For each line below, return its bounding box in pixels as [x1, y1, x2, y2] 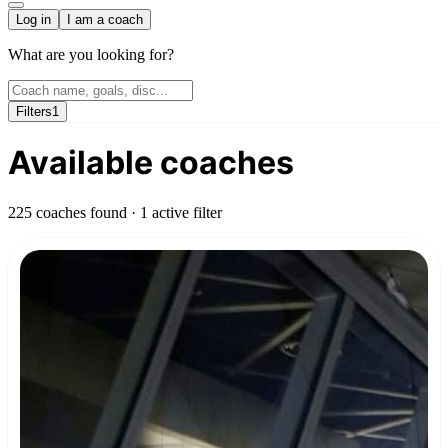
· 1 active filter [131, 203, 222, 221]
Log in [16, 12, 51, 27]
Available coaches [8, 143, 294, 183]
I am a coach [67, 12, 143, 27]
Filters [16, 104, 52, 119]
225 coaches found [8, 203, 131, 221]
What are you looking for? [8, 46, 174, 63]
